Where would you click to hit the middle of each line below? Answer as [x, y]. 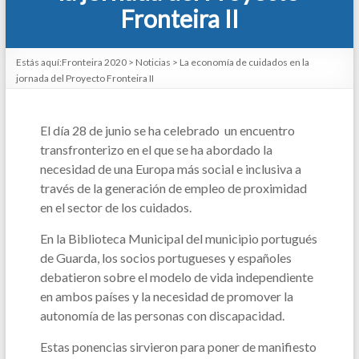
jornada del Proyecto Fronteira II [85, 79]
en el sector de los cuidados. [117, 208]
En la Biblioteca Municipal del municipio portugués [178, 239]
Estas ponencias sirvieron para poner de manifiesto [178, 347]
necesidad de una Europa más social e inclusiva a [170, 169]
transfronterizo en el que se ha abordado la [156, 150]
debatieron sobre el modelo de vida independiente [176, 277]
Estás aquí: [38, 63]
